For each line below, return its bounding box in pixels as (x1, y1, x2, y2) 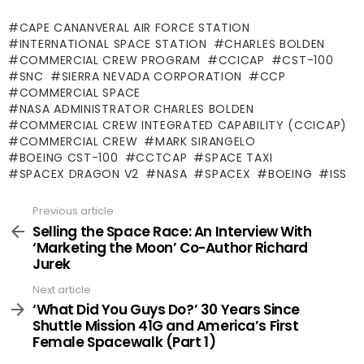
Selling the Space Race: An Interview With (32, 221, 312, 241)
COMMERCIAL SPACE (19, 84, 141, 101)
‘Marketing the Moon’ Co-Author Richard (32, 237, 308, 258)
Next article (32, 281, 91, 297)
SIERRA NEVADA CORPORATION (61, 68, 243, 84)
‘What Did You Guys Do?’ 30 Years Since (32, 300, 300, 319)
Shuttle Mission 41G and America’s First (32, 316, 299, 336)
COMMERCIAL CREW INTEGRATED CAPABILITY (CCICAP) (19, 117, 347, 133)
